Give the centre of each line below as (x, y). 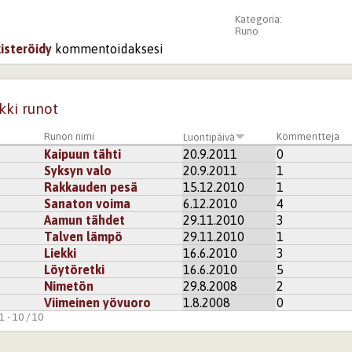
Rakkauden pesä (91, 187)
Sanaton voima (88, 203)
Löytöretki (75, 269)
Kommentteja (308, 136)
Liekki (60, 253)
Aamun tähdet (85, 220)
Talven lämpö (84, 236)
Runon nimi (70, 136)
